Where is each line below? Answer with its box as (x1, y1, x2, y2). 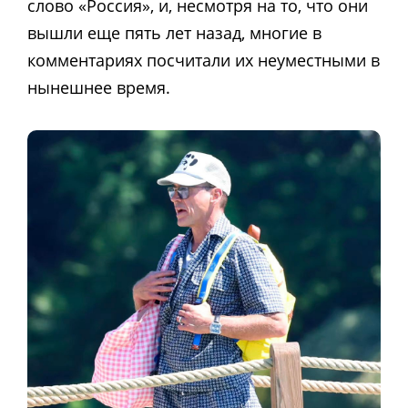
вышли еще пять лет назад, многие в (27, 21, 321, 44)
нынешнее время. (27, 76, 170, 98)
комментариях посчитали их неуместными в (27, 48, 380, 71)
